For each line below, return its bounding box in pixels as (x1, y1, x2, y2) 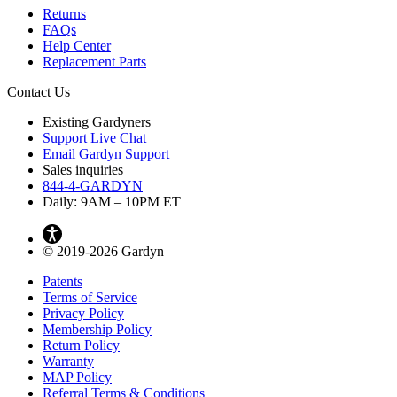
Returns (43, 5, 86, 21)
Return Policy (43, 337, 120, 353)
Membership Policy (43, 321, 152, 337)
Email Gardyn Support (43, 145, 169, 161)
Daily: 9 (43, 193, 88, 209)
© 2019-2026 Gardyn (43, 243, 164, 259)
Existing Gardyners (43, 113, 151, 129)
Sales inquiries (43, 161, 123, 177)
